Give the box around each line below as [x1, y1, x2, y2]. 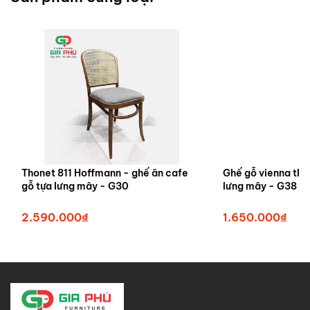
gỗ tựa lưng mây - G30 [21, 179, 129, 192]
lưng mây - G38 [223, 179, 298, 192]
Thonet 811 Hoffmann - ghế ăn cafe [21, 166, 188, 179]
